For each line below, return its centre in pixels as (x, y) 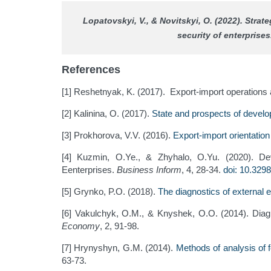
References (91, 70)
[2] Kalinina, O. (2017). (107, 114)
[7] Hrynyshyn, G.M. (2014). (119, 248)
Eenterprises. (89, 170)
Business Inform (149, 170)
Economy (81, 226)
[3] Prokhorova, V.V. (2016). (117, 135)
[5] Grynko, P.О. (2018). (110, 192)
